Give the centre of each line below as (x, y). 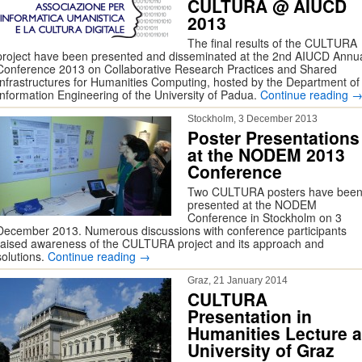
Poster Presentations (274, 137)
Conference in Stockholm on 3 (265, 217)
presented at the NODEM (252, 204)
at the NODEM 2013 (266, 154)
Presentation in (250, 316)
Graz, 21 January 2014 (238, 280)
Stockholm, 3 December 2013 (253, 119)
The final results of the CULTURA (272, 43)
